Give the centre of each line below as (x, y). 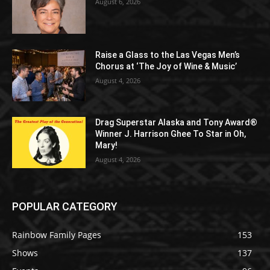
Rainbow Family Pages (57, 235)
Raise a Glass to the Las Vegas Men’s (168, 55)
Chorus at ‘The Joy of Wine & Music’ (166, 67)
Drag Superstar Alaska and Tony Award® (177, 122)
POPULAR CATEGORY (65, 207)
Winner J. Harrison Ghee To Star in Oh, (171, 133)
